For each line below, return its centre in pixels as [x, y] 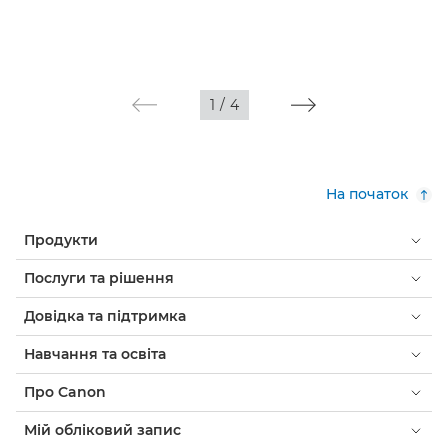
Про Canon [65, 392]
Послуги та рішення [99, 278]
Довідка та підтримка [105, 316]
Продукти [61, 240]
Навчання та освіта [95, 354]
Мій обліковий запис [102, 430]
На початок [367, 194]
